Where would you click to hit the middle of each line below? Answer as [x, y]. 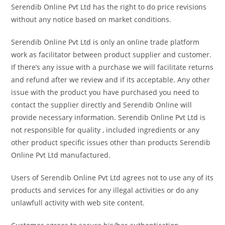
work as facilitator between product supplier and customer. [111, 54]
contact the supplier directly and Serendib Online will [102, 105]
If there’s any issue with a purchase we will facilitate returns [113, 67]
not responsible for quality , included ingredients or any [105, 130]
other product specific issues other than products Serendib [111, 142]
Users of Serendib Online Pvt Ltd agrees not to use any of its [113, 178]
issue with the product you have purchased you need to [105, 92]
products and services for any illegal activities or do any [105, 190]
